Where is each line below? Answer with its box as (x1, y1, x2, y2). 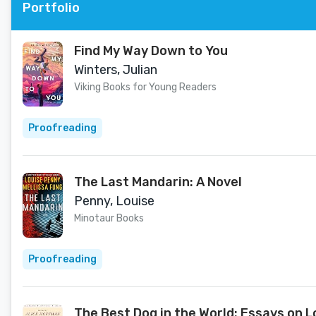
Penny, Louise (74, 193, 154, 209)
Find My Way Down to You (74, 43, 228, 59)
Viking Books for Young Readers (74, 81, 217, 93)
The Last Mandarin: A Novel (74, 174, 242, 190)
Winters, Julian (74, 62, 157, 78)
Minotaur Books (74, 212, 144, 224)
